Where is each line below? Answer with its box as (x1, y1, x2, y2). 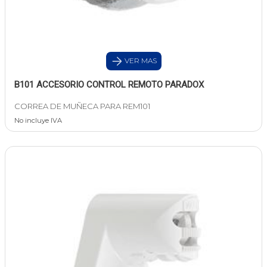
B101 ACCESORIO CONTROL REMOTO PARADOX (14, 79, 204, 91)
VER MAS (122, 56, 157, 66)
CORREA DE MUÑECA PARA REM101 (14, 101, 150, 111)
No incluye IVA (14, 116, 62, 125)
